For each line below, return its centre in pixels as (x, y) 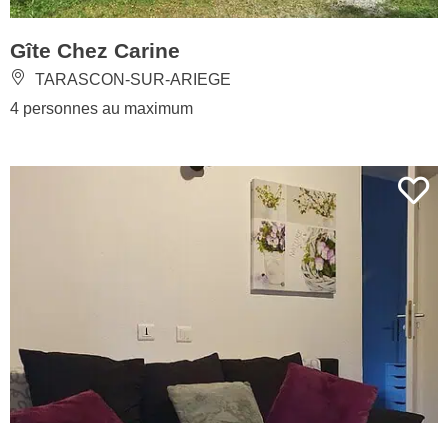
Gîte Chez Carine (95, 50)
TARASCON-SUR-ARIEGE (131, 79)
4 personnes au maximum (101, 108)
